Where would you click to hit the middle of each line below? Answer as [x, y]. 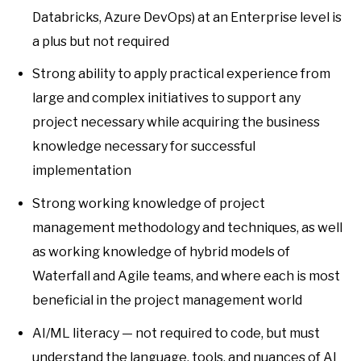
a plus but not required [101, 41]
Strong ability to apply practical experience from [181, 74]
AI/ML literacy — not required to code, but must [176, 333]
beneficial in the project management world [167, 300]
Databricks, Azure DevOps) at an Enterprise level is [187, 17]
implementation [82, 171]
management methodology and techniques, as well [187, 227]
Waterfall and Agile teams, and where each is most [186, 276]
